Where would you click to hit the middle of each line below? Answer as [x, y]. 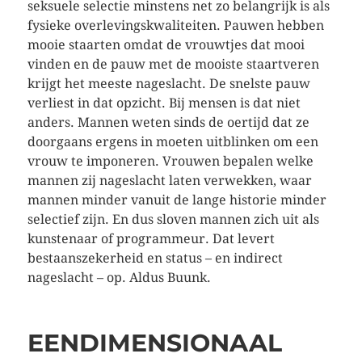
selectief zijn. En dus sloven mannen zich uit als [173, 219]
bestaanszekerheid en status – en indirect [155, 258]
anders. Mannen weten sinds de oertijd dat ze [168, 122]
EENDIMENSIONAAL [154, 343]
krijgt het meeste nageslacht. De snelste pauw [168, 84]
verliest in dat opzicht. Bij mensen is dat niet [164, 103]
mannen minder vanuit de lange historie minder [177, 200]
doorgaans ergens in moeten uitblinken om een [173, 142]
